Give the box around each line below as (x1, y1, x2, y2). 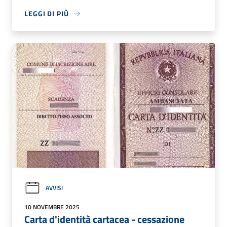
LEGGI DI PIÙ (24, 8, 69, 19)
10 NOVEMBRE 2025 (24, 202, 80, 212)
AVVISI (46, 183, 63, 193)
